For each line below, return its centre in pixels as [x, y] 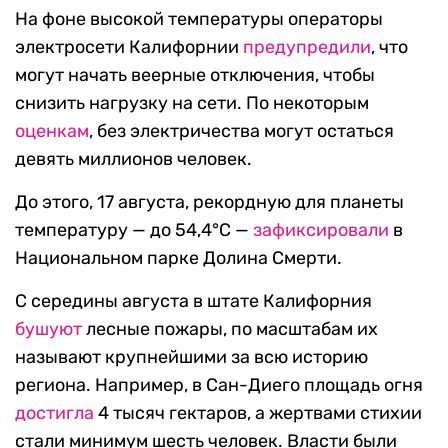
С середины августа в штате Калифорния [193, 301]
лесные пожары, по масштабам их [230, 329]
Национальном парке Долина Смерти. [178, 258]
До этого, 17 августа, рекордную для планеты [209, 202]
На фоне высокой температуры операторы [199, 19]
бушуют [48, 329]
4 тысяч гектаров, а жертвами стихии [258, 413]
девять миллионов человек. [133, 159]
